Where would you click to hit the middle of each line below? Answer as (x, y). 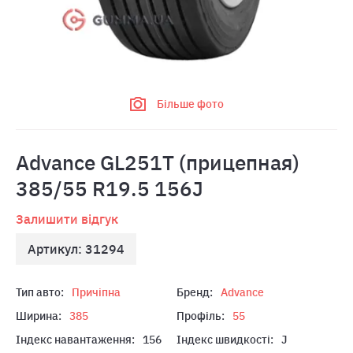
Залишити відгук (67, 219)
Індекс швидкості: (225, 340)
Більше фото (190, 104)
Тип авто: (40, 292)
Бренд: (195, 292)
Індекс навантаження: (75, 340)
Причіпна (96, 292)
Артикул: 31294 (76, 249)
